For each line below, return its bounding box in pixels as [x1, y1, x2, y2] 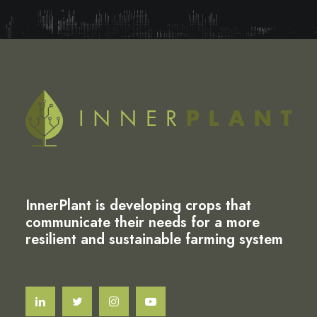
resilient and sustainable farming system [25, 229, 283, 250]
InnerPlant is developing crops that [25, 195, 251, 216]
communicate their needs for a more [25, 212, 260, 233]
